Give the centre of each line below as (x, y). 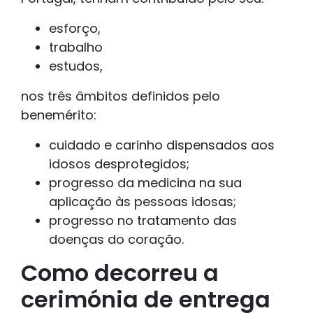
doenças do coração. (116, 240)
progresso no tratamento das (143, 221)
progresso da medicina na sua (145, 183)
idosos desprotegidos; (119, 164)
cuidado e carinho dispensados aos (162, 145)
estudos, (76, 66)
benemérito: (59, 115)
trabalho (76, 48)
